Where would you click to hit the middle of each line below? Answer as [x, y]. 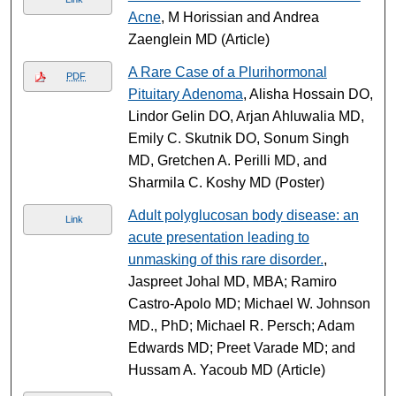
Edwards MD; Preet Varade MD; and [241, 347]
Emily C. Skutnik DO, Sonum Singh [238, 138]
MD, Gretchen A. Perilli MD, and [227, 160]
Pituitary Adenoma [185, 94]
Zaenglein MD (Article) [198, 39]
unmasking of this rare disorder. [225, 259]
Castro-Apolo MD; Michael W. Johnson [249, 303]
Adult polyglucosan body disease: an [243, 215]
